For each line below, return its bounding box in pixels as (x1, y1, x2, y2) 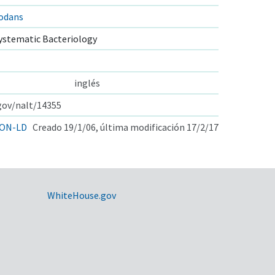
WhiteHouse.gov (47, 188, 116, 201)
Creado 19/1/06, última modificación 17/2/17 (33, 120, 219, 133)
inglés (74, 76, 100, 89)
